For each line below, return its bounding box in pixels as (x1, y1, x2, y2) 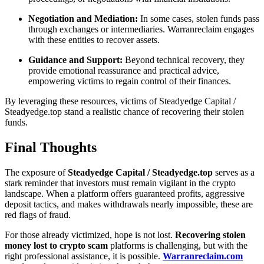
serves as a (213, 167, 255, 177)
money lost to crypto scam (5, 240, 108, 250)
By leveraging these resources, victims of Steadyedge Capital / (5, 96, 236, 107)
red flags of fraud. (5, 209, 71, 220)
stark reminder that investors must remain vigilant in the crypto (5, 177, 236, 188)
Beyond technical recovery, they (123, 55, 245, 65)
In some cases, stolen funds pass (138, 14, 259, 24)
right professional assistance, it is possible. (5, 250, 163, 261)
